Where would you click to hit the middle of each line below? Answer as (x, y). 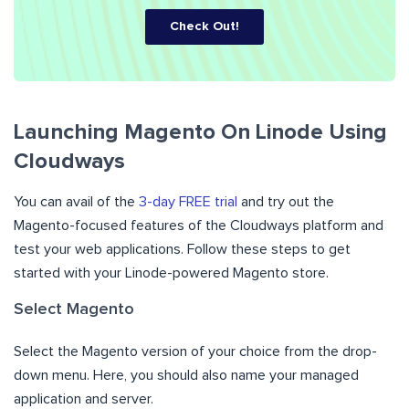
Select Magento (74, 309)
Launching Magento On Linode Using (200, 132)
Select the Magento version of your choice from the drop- (195, 351)
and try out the (286, 201)
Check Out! (204, 26)
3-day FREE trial (188, 201)
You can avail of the (76, 201)
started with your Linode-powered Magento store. (171, 273)
